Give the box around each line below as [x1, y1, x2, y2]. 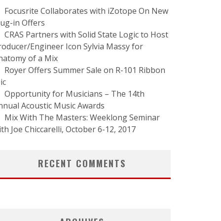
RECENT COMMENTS [38, 157, 126, 170]
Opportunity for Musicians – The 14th [4, 88, 145, 99]
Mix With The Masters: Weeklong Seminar [4, 112, 160, 123]
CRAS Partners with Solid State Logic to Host [4, 29, 168, 40]
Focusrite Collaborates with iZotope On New [4, 5, 168, 16]
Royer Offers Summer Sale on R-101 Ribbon [4, 65, 165, 75]
